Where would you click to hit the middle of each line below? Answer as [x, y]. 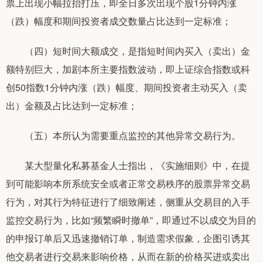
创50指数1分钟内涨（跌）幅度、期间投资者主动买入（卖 [127, 87]
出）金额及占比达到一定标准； [72, 105]
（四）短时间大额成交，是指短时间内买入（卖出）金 [128, 50]
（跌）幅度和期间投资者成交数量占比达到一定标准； [119, 21]
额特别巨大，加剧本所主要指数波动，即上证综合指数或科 [128, 69]
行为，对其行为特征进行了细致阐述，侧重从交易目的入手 [128, 201]
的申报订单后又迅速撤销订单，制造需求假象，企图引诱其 [128, 238]
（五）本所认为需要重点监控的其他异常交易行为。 [123, 135]
